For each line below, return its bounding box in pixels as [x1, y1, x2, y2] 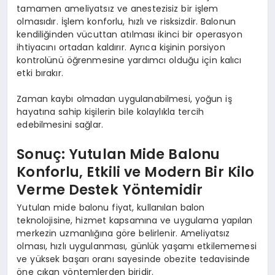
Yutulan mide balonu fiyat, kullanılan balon [17, 201, 205, 214]
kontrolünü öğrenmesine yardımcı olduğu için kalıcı [17, 54, 242, 67]
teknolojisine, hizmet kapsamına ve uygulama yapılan [17, 214, 253, 227]
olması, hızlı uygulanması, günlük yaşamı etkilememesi [17, 240, 257, 253]
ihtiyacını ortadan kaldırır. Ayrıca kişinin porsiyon [17, 41, 225, 54]
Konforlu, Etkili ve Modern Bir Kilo [17, 161, 255, 182]
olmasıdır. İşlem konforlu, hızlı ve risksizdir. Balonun [17, 15, 236, 28]
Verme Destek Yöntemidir [17, 179, 203, 199]
